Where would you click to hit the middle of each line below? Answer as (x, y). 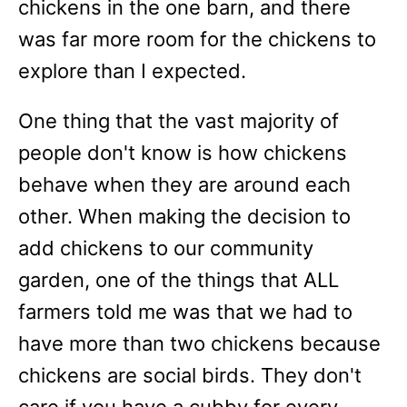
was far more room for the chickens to (197, 39)
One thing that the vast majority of (179, 121)
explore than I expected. (132, 71)
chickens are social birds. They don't (190, 375)
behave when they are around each (184, 184)
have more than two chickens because (199, 343)
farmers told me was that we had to (185, 312)
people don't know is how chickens (183, 153)
